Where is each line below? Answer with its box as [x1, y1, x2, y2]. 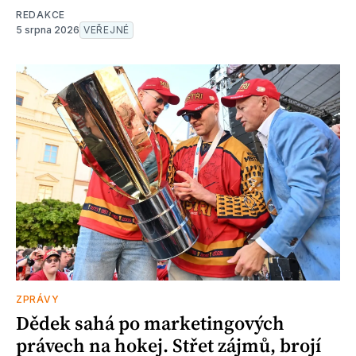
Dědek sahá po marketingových [16, 309, 284, 336]
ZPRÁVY [16, 292, 60, 305]
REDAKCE [16, 8, 65, 21]
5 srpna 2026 [16, 23, 79, 36]
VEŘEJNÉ [83, 23, 130, 36]
